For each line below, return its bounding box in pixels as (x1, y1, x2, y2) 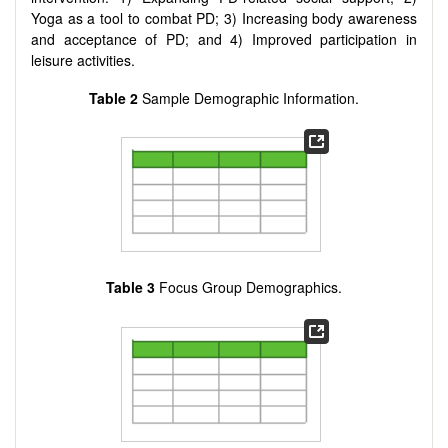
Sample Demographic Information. (138, 87, 359, 108)
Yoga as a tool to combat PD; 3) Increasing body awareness (31, 8, 417, 29)
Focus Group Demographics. (155, 277, 342, 298)
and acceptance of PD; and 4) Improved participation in (31, 29, 417, 50)
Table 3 (106, 277, 155, 298)
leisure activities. (31, 50, 135, 71)
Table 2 (89, 87, 138, 108)
